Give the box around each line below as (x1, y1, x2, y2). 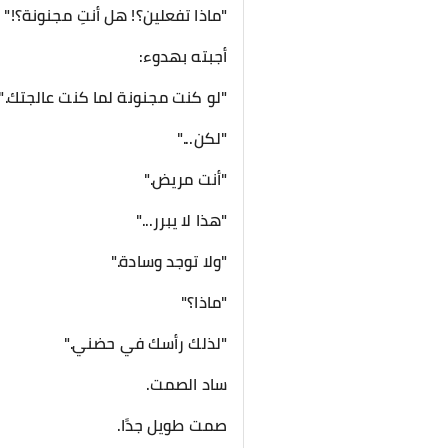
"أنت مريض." (143, 164, 227, 194)
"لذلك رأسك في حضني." (63, 328, 227, 358)
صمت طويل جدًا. (116, 410, 227, 440)
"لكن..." (177, 123, 227, 153)
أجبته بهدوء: (138, 41, 227, 71)
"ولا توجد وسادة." (111, 246, 227, 276)
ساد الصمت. (145, 369, 227, 399)
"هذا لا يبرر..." (136, 205, 227, 235)
